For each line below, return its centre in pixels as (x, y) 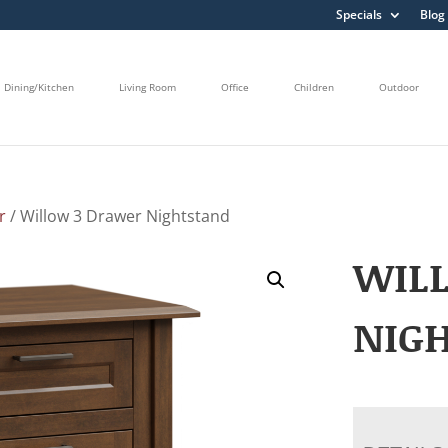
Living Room (147, 87)
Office (235, 87)
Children (314, 87)
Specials (358, 14)
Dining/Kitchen (39, 87)
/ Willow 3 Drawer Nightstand (118, 215)
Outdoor (399, 87)
